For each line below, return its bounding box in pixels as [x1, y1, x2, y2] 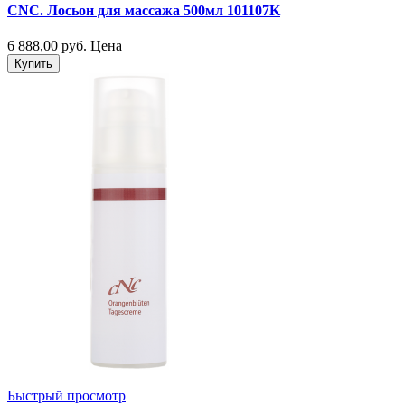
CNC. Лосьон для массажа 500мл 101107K [7, 2, 280, 18]
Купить [14, 57, 52, 71]
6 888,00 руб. [7, 38, 87, 54]
